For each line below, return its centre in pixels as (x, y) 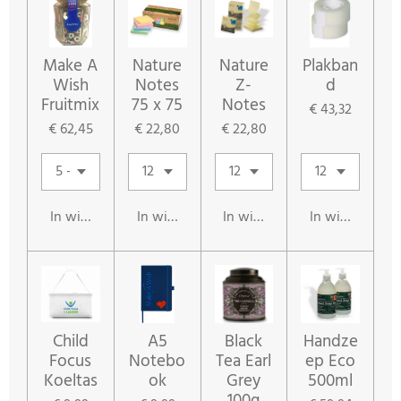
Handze (330, 342)
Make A (71, 66)
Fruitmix (71, 105)
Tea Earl (244, 362)
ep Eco (331, 362)
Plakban (331, 66)
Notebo (158, 362)
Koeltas (70, 382)
